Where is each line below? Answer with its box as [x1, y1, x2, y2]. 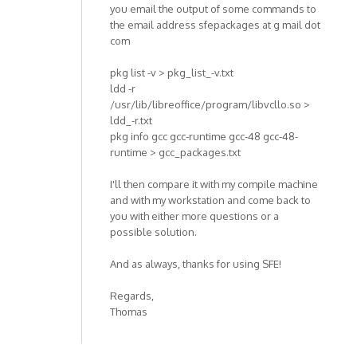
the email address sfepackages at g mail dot [110, 18, 320, 31]
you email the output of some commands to [110, 2, 316, 15]
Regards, [110, 288, 154, 302]
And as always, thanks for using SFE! [110, 257, 281, 270]
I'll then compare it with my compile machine [110, 177, 318, 190]
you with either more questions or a [110, 209, 279, 222]
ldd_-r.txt [110, 113, 152, 127]
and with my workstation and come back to [110, 193, 311, 206]
